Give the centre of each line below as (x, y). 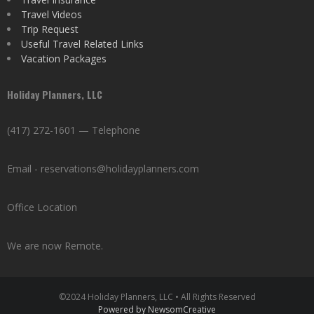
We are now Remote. (55, 246)
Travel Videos (52, 14)
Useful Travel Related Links (82, 44)
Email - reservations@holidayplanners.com (103, 169)
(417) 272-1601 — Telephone (74, 130)
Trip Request (50, 29)
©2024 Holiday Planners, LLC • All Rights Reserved (157, 297)
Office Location (42, 207)
